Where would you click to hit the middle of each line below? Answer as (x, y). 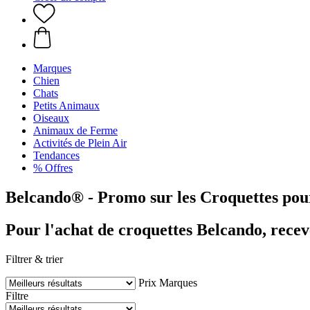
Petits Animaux (66, 106)
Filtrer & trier (34, 259)
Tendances (56, 155)
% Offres (53, 168)
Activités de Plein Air (80, 143)
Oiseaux (51, 118)
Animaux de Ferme (75, 130)
